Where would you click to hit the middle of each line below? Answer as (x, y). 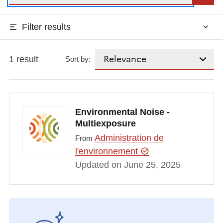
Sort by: (78, 59)
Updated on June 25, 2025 (128, 165)
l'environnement (108, 152)
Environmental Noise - (122, 112)
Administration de (129, 138)
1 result (23, 59)
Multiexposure (105, 123)
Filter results (46, 27)
